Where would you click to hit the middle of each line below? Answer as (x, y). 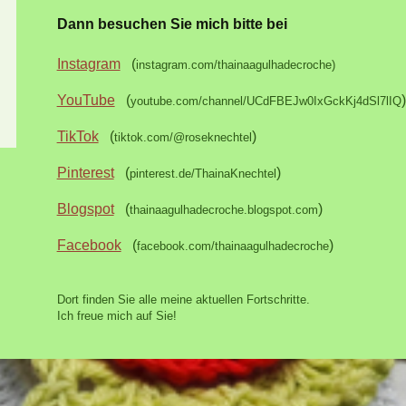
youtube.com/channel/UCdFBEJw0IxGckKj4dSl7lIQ (266, 101)
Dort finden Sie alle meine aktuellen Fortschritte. (183, 300)
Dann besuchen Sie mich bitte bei (172, 24)
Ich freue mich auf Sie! (116, 316)
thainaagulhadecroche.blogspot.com (223, 210)
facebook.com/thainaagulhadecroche (232, 246)
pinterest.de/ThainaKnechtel (203, 174)
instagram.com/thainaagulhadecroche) (235, 65)
